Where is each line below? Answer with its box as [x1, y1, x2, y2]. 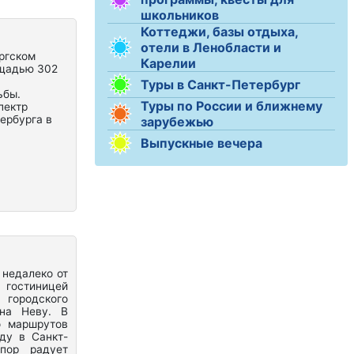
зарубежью [141, 114, 213, 130]
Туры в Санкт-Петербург [141, 77, 300, 92]
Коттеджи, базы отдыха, [141, 24, 298, 40]
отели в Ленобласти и [141, 40, 281, 55]
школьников [141, 7, 219, 23]
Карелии [141, 55, 196, 71]
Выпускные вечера [141, 135, 262, 151]
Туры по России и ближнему [141, 98, 322, 114]
